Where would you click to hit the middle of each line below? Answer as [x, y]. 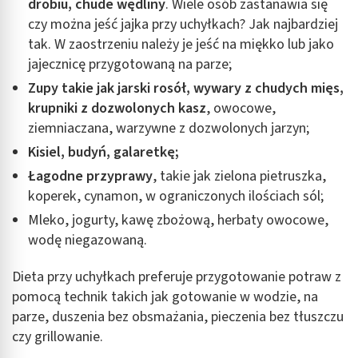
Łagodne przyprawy [90, 176]
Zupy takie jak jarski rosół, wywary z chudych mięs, [186, 88]
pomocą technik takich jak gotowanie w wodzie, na [165, 296]
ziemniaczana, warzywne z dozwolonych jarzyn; [169, 128]
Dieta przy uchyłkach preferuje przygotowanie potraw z [177, 276]
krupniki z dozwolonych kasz [117, 108]
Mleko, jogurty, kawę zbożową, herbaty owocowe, [178, 220]
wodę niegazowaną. [88, 240]
